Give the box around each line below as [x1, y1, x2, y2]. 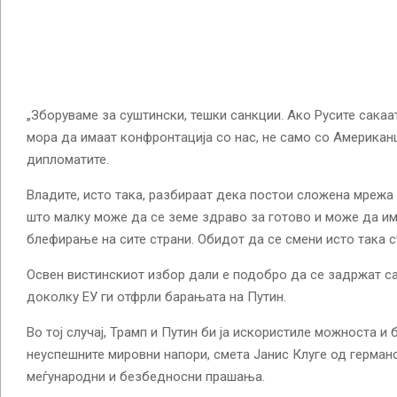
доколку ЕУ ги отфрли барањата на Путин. [27, 289, 286, 306]
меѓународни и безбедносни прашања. [27, 369, 265, 385]
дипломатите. [27, 152, 109, 168]
